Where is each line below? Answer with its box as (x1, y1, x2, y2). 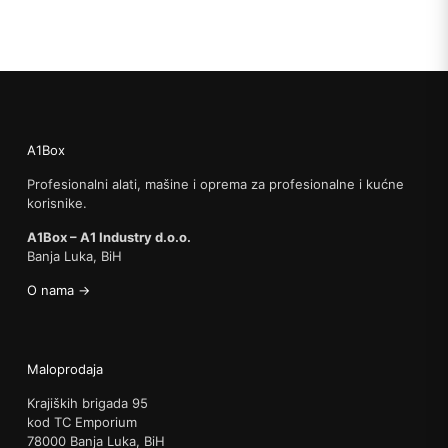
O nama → (27, 281, 90, 298)
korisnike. (27, 194, 87, 211)
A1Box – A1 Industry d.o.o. (27, 228, 191, 245)
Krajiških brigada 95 (27, 394, 148, 411)
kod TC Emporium (27, 413, 137, 430)
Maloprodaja (27, 360, 103, 377)
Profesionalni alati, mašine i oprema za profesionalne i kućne (27, 175, 404, 192)
